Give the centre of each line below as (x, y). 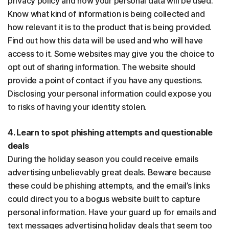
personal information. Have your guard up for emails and (112, 212)
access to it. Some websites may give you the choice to (111, 54)
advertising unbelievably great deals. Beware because (109, 173)
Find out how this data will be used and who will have (106, 41)
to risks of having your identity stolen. (77, 107)
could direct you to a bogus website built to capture (104, 199)
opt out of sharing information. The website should (102, 67)
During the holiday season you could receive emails (103, 159)
